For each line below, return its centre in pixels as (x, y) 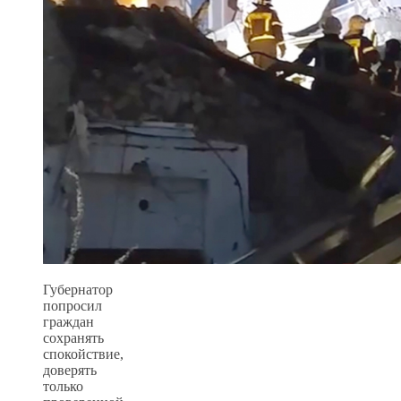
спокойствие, (83, 354)
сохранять (73, 337)
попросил (73, 305)
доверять (70, 370)
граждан (68, 321)
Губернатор (78, 289)
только (63, 386)
